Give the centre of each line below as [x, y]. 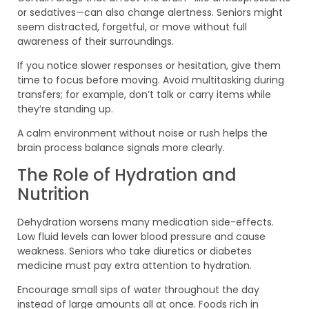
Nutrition [53, 194]
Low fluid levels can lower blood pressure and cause [141, 236]
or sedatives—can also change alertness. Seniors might [150, 12]
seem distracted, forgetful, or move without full [132, 27]
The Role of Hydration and [127, 175]
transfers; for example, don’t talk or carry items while [144, 95]
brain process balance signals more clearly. [121, 148]
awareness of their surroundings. [96, 41]
